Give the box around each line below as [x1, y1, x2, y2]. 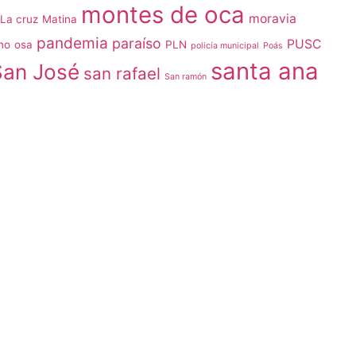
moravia [249, 11, 296, 26]
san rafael [83, 64, 161, 83]
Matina [42, 13, 77, 25]
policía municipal [191, 41, 259, 51]
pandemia [37, 33, 108, 52]
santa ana [211, 57, 319, 85]
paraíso [112, 35, 161, 52]
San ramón [164, 72, 207, 82]
